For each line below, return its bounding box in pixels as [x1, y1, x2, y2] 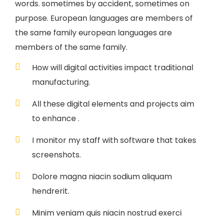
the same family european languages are [15, 27, 172, 39]
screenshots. [32, 149, 81, 161]
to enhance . [32, 113, 79, 124]
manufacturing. [32, 77, 90, 88]
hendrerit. [32, 186, 69, 197]
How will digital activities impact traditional [32, 62, 193, 74]
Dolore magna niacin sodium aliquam [32, 171, 172, 183]
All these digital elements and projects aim [32, 98, 194, 110]
